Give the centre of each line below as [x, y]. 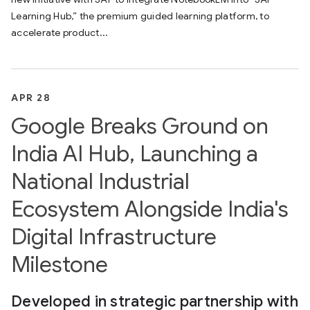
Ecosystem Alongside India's [150, 209]
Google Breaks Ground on [140, 126]
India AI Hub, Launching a [135, 154]
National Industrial [100, 181]
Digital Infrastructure [114, 237]
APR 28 [31, 98]
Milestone [60, 264]
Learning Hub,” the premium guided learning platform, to [140, 16]
